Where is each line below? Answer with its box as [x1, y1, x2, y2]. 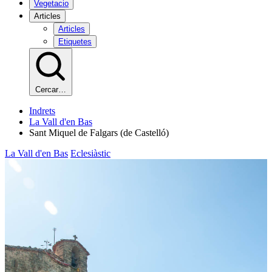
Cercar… [35, 85, 66, 94]
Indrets [29, 106, 55, 116]
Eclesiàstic [70, 148, 110, 158]
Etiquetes [58, 37, 92, 46]
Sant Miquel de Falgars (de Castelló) [29, 127, 169, 138]
